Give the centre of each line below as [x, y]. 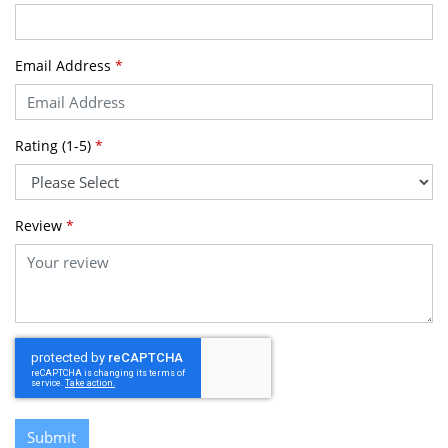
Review [40, 226]
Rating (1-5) [55, 146]
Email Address [65, 66]
